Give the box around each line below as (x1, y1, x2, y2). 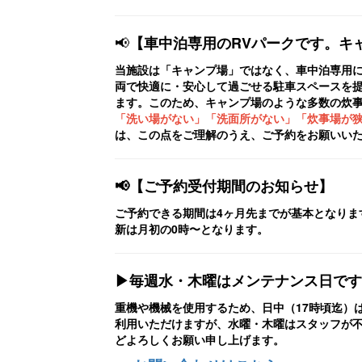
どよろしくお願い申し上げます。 (115, 331, 284, 348)
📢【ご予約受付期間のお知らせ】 (115, 175, 333, 197)
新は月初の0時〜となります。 (115, 221, 268, 238)
